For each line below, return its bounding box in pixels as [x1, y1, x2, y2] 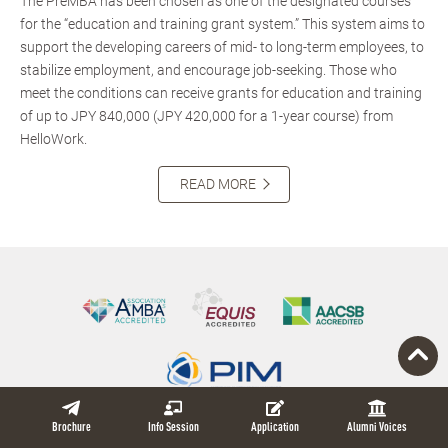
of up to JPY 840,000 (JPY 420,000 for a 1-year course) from [20, 108, 393, 125]
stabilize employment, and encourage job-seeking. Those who [20, 62, 397, 79]
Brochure [51, 422, 91, 434]
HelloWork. [20, 131, 87, 148]
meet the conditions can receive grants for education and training [20, 85, 422, 102]
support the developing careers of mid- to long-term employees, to [20, 39, 424, 56]
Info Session [147, 422, 199, 434]
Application [251, 422, 299, 434]
